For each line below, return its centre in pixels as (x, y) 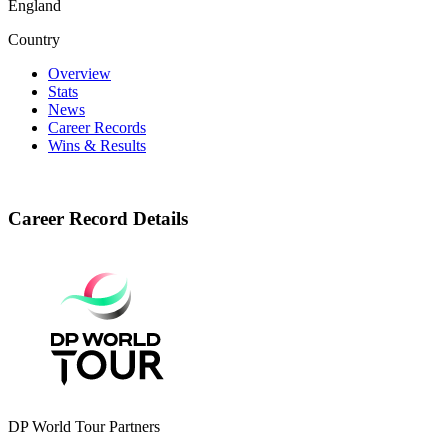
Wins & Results (97, 145)
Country (34, 39)
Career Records (97, 127)
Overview (79, 73)
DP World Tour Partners (84, 427)
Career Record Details (98, 218)
